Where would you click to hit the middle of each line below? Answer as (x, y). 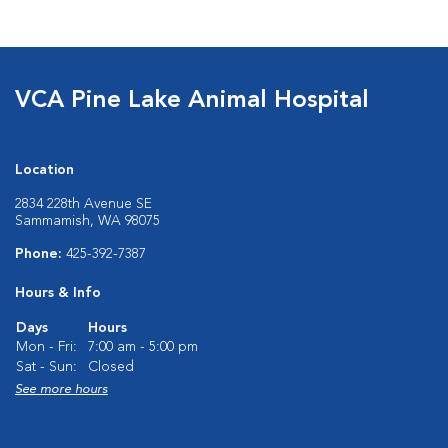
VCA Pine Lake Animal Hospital (192, 101)
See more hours (61, 389)
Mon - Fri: (46, 347)
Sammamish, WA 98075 (87, 221)
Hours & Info (58, 293)
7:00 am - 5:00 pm (143, 347)
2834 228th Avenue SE (83, 204)
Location (44, 170)
